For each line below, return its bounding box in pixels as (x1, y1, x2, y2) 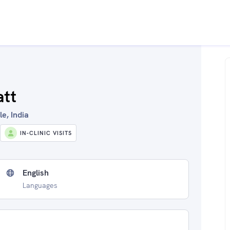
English (23, 167, 49, 178)
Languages (23, 181, 57, 190)
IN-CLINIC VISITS (20, 129, 72, 137)
